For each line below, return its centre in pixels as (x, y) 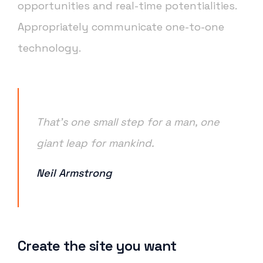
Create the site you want (97, 246)
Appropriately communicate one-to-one (121, 27)
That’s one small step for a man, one (128, 122)
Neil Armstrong (74, 173)
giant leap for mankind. (95, 143)
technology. (49, 48)
